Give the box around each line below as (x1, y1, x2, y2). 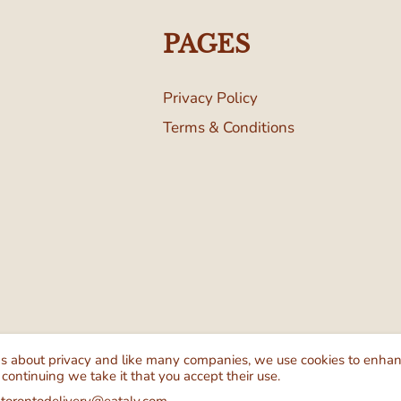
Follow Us (63, 339, 123, 358)
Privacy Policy (162, 87, 258, 108)
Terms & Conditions (162, 116, 294, 138)
